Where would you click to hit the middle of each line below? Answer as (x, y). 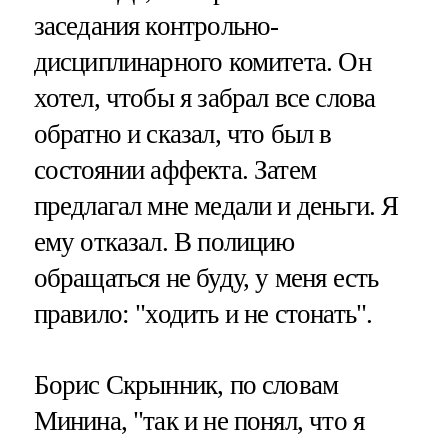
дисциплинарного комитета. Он (202, 61)
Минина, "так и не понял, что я (199, 421)
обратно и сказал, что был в (182, 133)
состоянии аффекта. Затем (175, 169)
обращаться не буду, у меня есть (206, 277)
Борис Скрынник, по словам (186, 385)
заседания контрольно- (156, 25)
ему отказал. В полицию (164, 241)
